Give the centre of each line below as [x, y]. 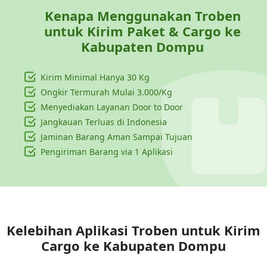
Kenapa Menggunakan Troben [142, 15]
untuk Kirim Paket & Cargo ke [142, 31]
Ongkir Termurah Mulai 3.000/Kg [106, 92]
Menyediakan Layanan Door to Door [112, 107]
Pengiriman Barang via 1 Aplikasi [107, 151]
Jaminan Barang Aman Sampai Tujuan [117, 136]
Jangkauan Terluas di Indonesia [104, 122]
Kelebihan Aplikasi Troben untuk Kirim [133, 230]
